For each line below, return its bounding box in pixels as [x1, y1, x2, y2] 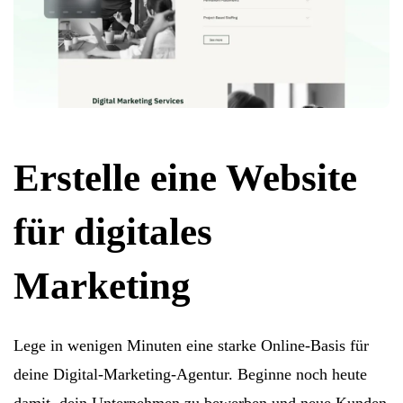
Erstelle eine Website [13, 156, 357, 199]
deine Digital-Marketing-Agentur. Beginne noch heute [13, 364, 367, 383]
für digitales [13, 210, 212, 253]
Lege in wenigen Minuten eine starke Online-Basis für [13, 336, 369, 354]
